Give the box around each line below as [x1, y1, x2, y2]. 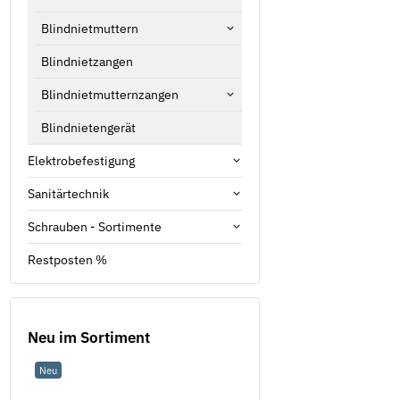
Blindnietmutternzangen [41, 86, 179, 103]
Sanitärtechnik [28, 185, 109, 202]
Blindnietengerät [41, 119, 136, 136]
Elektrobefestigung [28, 152, 135, 169]
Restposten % [28, 251, 107, 268]
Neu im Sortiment [28, 327, 150, 347]
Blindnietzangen [41, 53, 133, 70]
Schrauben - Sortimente [28, 218, 162, 235]
